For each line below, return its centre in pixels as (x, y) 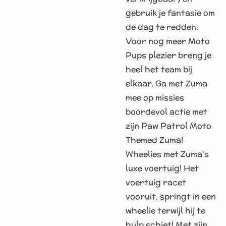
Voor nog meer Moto (168, 41)
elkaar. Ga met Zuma (166, 83)
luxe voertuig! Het (162, 168)
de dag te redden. (162, 27)
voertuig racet (156, 182)
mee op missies (155, 98)
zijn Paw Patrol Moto (168, 126)
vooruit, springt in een (171, 196)
